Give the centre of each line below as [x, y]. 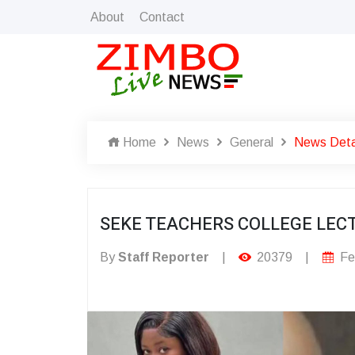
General [252, 142]
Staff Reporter [164, 257]
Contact [162, 17]
